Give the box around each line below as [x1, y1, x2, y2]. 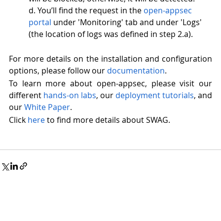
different [9, 89, 43, 101]
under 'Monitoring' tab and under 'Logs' [51, 16, 204, 28]
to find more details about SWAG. [45, 114, 172, 125]
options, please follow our [9, 65, 107, 76]
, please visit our [145, 77, 213, 89]
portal [29, 16, 51, 28]
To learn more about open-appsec [9, 77, 145, 89]
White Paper [24, 101, 70, 112]
